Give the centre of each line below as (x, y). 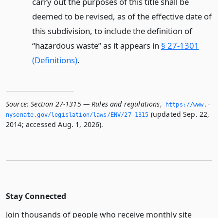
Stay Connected (36, 196)
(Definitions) (54, 60)
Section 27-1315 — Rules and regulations (95, 104)
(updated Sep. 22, (179, 114)
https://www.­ (188, 104)
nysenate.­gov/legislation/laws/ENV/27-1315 (77, 115)
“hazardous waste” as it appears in (96, 45)
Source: (18, 104)
